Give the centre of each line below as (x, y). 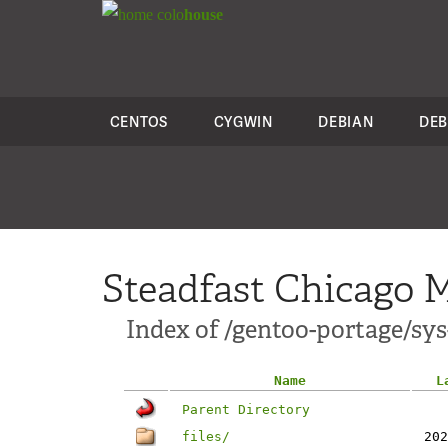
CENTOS (138, 121)
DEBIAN (346, 121)
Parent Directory (246, 409)
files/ (206, 436)
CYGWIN (243, 121)
